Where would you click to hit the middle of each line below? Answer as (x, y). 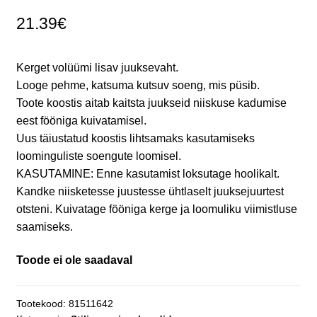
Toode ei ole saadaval (74, 260)
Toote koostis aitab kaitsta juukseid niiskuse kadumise (151, 103)
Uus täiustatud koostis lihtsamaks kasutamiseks (135, 138)
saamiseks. (44, 226)
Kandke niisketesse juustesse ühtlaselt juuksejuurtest (150, 191)
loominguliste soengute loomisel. (98, 156)
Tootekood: (42, 304)
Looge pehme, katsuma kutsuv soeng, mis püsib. (138, 85)
